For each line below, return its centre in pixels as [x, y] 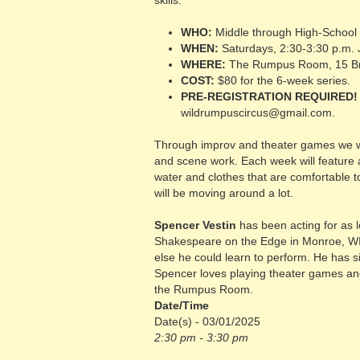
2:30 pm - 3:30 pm [201, 337]
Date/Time [182, 305]
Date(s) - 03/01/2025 [207, 321]
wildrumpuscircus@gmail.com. [258, 112]
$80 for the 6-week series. [282, 80]
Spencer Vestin [195, 225]
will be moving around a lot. [224, 193]
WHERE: [203, 64]
